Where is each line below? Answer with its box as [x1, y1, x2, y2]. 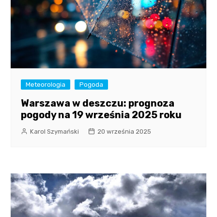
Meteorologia [26, 81, 66, 89]
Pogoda [79, 81, 104, 89]
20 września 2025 [97, 128, 152, 136]
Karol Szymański [30, 128, 79, 136]
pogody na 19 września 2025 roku [21, 109, 182, 121]
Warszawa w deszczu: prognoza [21, 97, 175, 109]
